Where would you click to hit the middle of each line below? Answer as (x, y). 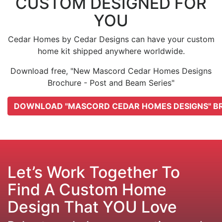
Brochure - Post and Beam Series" (111, 83)
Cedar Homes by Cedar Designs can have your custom (111, 39)
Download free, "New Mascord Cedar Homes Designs (111, 71)
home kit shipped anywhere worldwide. (111, 51)
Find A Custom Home (87, 190)
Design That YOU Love (92, 207)
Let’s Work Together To (94, 172)
